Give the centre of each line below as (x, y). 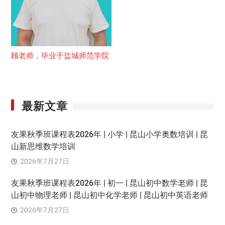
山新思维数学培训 (43, 147)
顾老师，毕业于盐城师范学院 (60, 56)
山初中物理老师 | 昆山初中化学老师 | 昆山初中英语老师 (109, 195)
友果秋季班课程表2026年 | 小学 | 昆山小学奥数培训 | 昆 (109, 135)
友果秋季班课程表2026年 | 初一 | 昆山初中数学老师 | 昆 (109, 183)
